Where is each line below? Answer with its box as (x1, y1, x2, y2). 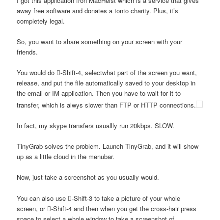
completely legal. (17, 16, 65, 26)
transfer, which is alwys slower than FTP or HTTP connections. (17, 100, 196, 110)
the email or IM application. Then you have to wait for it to (17, 88, 181, 98)
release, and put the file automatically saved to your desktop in (17, 78, 196, 87)
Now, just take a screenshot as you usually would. (17, 172, 160, 182)
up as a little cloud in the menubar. (17, 152, 115, 162)
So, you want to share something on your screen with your (17, 36, 183, 46)
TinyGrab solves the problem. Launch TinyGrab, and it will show (17, 141, 199, 151)
